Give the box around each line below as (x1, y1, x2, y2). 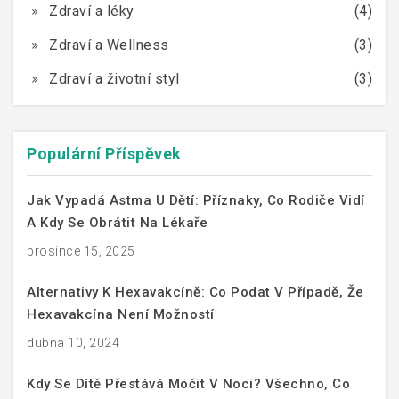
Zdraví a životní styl (49, 69, 180, 87)
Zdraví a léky (49, 2, 134, 20)
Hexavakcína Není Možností (27, 305, 215, 322)
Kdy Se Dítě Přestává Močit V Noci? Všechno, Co (27, 375, 350, 392)
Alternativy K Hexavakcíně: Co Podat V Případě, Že (27, 283, 364, 300)
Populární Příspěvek (27, 143, 182, 163)
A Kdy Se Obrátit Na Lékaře (27, 214, 208, 231)
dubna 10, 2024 (27, 335, 119, 350)
